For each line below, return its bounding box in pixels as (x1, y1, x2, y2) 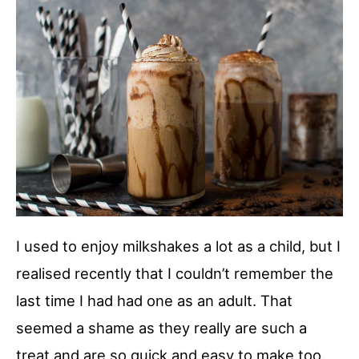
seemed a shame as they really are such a (16, 318, 307, 337)
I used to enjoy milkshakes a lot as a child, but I (16, 236, 341, 255)
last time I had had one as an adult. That (16, 291, 292, 309)
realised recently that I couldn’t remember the (16, 264, 333, 282)
